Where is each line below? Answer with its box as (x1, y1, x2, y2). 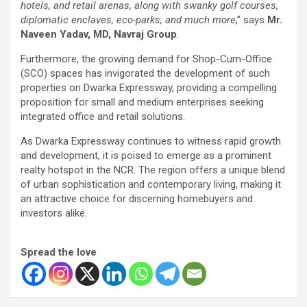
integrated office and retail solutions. (21, 110, 185, 123)
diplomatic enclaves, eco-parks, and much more (21, 13, 236, 26)
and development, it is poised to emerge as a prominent (21, 149, 271, 162)
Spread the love (21, 245, 97, 258)
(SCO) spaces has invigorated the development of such (21, 66, 270, 79)
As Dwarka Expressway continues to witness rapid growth (21, 134, 281, 147)
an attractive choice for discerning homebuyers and (21, 192, 253, 205)
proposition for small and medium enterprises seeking (21, 95, 264, 108)
